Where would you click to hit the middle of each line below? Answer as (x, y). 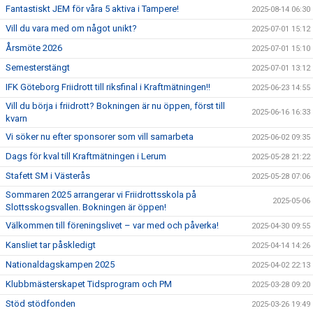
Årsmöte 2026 (34, 48)
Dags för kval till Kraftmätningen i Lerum (86, 156)
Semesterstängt (38, 67)
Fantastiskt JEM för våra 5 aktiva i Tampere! (92, 9)
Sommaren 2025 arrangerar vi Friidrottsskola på (101, 195)
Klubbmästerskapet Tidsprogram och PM (89, 284)
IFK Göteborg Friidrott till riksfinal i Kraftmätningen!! (108, 87)
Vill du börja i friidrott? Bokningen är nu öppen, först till (115, 106)
